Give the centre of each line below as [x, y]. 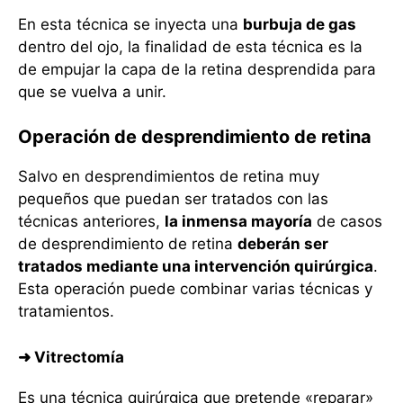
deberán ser [283, 244]
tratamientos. [66, 312]
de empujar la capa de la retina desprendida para [197, 69]
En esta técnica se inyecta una [130, 24]
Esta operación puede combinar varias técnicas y [195, 289]
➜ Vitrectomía [71, 357]
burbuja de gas [300, 24]
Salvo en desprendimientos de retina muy [169, 177]
